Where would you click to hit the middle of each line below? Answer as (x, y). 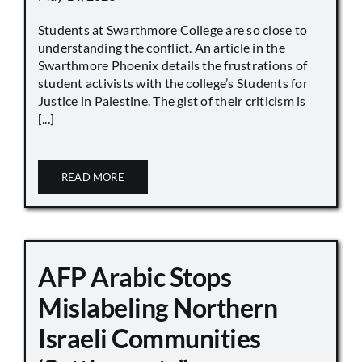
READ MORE (93, 177)
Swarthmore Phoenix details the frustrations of (173, 65)
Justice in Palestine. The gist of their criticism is (172, 101)
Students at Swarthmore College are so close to (173, 30)
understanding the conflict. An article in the (162, 48)
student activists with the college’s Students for (173, 83)
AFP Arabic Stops (135, 277)
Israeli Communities (149, 339)
